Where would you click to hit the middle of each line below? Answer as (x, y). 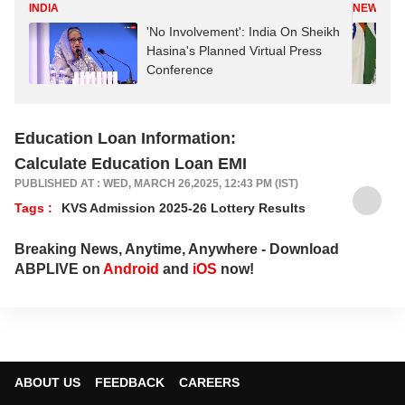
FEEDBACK (130, 382)
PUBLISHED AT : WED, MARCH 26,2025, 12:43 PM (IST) (156, 183)
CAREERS (209, 382)
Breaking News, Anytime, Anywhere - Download (177, 249)
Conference (180, 70)
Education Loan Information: (125, 138)
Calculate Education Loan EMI (131, 163)
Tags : (33, 207)
